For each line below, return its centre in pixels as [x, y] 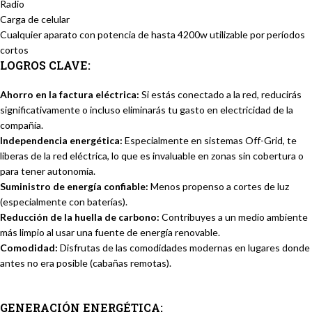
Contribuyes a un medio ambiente [234, 217]
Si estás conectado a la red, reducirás [220, 95]
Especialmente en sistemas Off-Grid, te [210, 141]
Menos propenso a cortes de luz [219, 187]
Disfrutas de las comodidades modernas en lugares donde [184, 248]
